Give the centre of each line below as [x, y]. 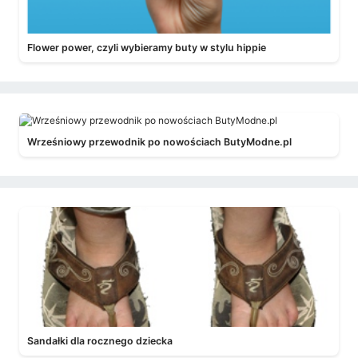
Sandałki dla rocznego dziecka [100, 340]
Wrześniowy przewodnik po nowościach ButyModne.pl [159, 141]
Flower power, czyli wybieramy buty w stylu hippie [147, 48]
